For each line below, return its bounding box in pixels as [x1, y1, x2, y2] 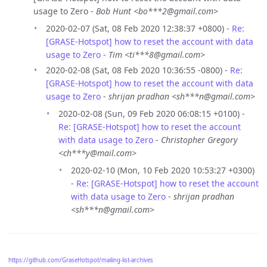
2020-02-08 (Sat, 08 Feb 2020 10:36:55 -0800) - [46, 64, 230, 76]
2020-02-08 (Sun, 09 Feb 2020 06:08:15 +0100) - [58, 107, 245, 119]
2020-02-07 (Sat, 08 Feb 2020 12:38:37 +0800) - [46, 23, 232, 35]
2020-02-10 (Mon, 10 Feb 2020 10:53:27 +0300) [71, 164, 254, 176]
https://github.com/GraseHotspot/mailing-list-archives [8, 256, 153, 265]
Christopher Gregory [161, 133, 238, 145]
